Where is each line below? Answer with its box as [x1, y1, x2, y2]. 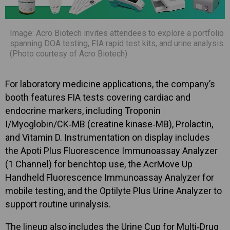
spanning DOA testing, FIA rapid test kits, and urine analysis [10, 38, 223, 48]
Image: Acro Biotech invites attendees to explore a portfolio [10, 28, 224, 38]
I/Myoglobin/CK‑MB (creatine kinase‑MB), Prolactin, [5, 118, 213, 129]
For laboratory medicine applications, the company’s [5, 78, 215, 89]
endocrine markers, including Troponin [5, 105, 161, 116]
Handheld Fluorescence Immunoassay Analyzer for [5, 171, 214, 183]
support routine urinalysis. [5, 198, 111, 209]
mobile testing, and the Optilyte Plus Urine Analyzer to [5, 185, 222, 196]
